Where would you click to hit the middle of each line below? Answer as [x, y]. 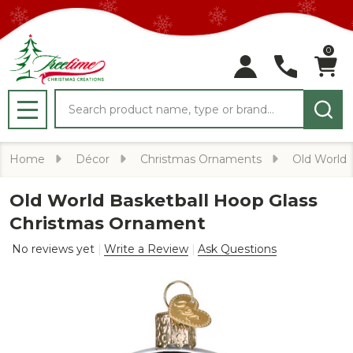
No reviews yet [55, 249]
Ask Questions [237, 249]
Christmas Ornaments [201, 159]
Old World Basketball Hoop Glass [163, 201]
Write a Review [146, 249]
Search [76, 98]
